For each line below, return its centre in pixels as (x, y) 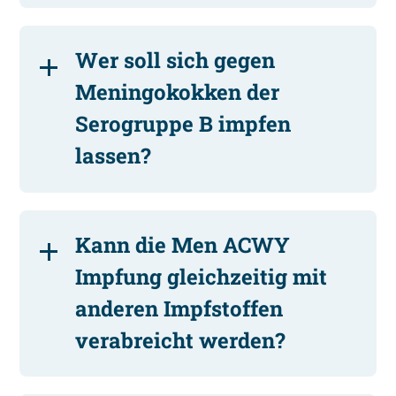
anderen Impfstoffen (179, 308)
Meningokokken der (178, 92)
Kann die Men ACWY (183, 244)
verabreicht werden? (181, 340)
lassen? (114, 156)
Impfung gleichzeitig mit (202, 276)
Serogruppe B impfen (183, 124)
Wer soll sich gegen (175, 61)
